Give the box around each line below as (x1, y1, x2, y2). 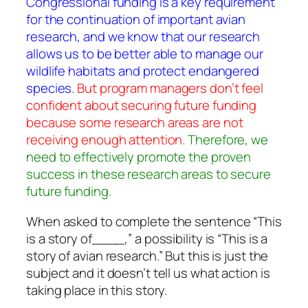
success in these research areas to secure (26, 165, 271, 184)
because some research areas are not (26, 113, 243, 132)
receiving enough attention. (26, 131, 186, 149)
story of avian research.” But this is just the (26, 246, 269, 265)
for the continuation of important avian (26, 10, 246, 29)
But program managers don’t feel (77, 79, 264, 98)
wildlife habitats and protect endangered (26, 62, 259, 80)
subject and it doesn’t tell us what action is (26, 263, 270, 282)
